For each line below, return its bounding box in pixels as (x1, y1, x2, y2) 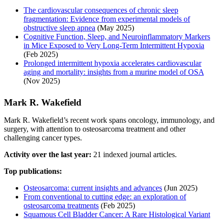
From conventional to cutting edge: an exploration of (24, 192, 186, 201)
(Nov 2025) (24, 76, 60, 85)
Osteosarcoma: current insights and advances (24, 183, 162, 192)
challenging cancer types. (4, 133, 82, 142)
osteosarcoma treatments (24, 201, 99, 210)
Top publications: (4, 166, 62, 175)
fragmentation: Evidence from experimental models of (24, 14, 190, 23)
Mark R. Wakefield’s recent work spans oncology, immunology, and (4, 115, 215, 124)
